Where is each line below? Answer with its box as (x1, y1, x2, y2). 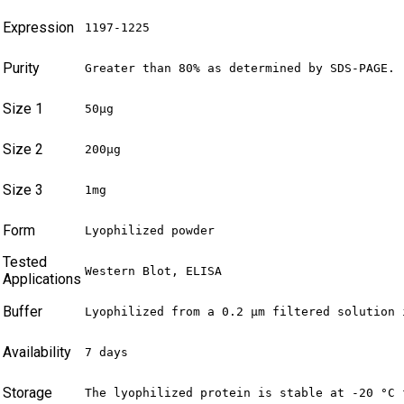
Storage (3, 383, 52, 401)
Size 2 (3, 140, 43, 158)
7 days (85, 344, 128, 359)
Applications (3, 270, 81, 288)
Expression (3, 18, 74, 36)
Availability (3, 343, 71, 361)
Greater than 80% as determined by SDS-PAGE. (85, 60, 395, 75)
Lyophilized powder (85, 223, 215, 237)
